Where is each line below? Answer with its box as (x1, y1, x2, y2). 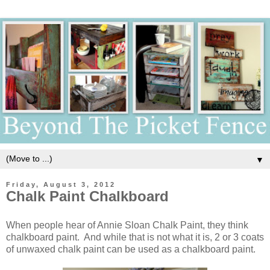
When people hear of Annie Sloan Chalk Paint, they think (6, 220, 248, 231)
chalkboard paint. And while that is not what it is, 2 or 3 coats (6, 232, 264, 243)
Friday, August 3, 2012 (6, 181, 116, 189)
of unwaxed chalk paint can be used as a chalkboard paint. (6, 244, 256, 255)
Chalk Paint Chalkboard (6, 188, 169, 205)
